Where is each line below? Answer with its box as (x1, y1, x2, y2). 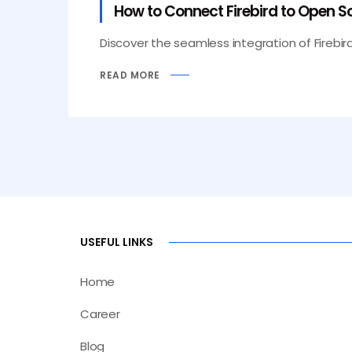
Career (80, 305, 120, 322)
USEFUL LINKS (80, 234, 153, 251)
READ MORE (100, 68, 160, 82)
